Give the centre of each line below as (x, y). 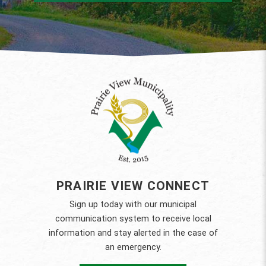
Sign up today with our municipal (133, 205)
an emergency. (133, 248)
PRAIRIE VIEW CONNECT (133, 186)
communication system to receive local (133, 219)
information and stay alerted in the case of (133, 233)
